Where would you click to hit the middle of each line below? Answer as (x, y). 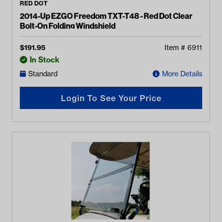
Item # (176, 48)
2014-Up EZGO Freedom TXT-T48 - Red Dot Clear (106, 16)
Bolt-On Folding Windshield (68, 26)
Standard (43, 74)
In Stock (45, 60)
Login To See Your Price (111, 98)
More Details (182, 74)
